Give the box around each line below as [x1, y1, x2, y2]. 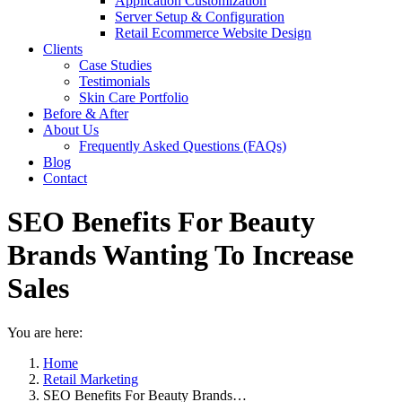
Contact [43, 170, 87, 186]
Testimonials [79, 74, 150, 89]
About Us [43, 122, 99, 137]
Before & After [43, 106, 128, 121]
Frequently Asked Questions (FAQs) [79, 138, 286, 153]
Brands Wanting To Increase [7, 239, 354, 272]
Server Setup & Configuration [115, 9, 284, 24]
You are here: [7, 324, 83, 340]
